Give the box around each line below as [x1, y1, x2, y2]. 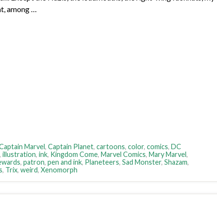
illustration [2, 150, 36, 159]
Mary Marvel [149, 150, 186, 159]
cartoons [96, 142, 125, 151]
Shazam [164, 158, 187, 167]
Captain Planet [48, 142, 93, 151]
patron [23, 158, 45, 167]
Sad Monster [122, 158, 161, 167]
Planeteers [85, 158, 119, 167]
